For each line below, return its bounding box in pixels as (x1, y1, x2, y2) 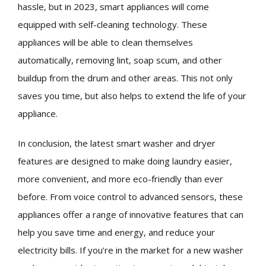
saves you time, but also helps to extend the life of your (18, 90, 246, 102)
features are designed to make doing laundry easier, (18, 154, 232, 167)
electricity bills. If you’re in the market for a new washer (18, 243, 243, 256)
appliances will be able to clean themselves (18, 36, 193, 49)
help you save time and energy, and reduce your (18, 226, 215, 238)
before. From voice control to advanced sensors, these (18, 190, 243, 202)
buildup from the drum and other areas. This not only (18, 72, 233, 84)
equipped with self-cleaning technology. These (18, 18, 207, 31)
